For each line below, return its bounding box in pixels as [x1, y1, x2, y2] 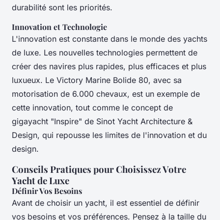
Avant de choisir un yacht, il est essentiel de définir [12, 197, 199, 208]
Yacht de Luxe [12, 174, 69, 187]
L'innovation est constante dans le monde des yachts [12, 33, 207, 44]
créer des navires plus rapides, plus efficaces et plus [12, 61, 206, 71]
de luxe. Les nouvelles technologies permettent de [12, 47, 197, 57]
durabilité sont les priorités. [12, 2, 112, 12]
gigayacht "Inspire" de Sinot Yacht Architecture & [12, 116, 192, 126]
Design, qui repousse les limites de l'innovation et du [12, 130, 207, 140]
